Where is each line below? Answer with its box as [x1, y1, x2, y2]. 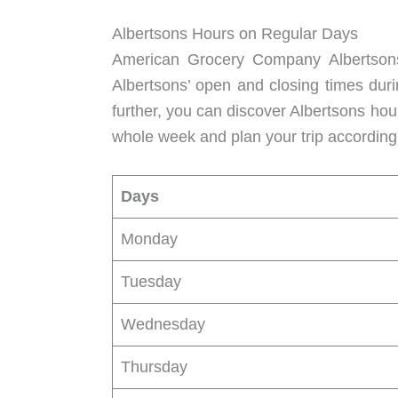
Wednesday [121, 315, 205, 334]
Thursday [121, 358, 187, 377]
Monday [121, 230, 178, 249]
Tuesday [121, 273, 181, 291]
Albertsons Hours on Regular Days [112, 24, 358, 43]
